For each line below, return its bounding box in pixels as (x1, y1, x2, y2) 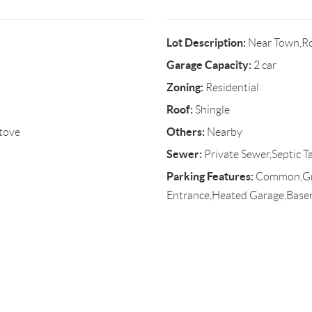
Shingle (192, 104, 230, 116)
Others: (166, 125, 205, 138)
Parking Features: (166, 170, 253, 182)
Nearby (204, 126, 242, 138)
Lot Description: (166, 36, 246, 49)
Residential (203, 81, 259, 93)
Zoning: (166, 81, 203, 93)
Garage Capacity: (166, 58, 251, 71)
